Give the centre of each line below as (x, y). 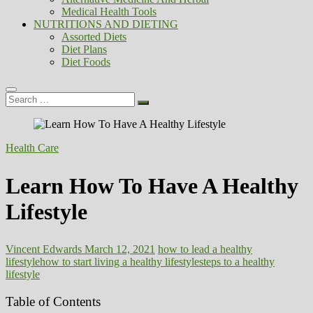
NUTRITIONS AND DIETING (106, 24)
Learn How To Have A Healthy (152, 185)
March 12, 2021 (118, 249)
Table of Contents (53, 302)
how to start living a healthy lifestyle (119, 262)
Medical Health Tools (109, 12)
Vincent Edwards (44, 249)
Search (20, 97)
